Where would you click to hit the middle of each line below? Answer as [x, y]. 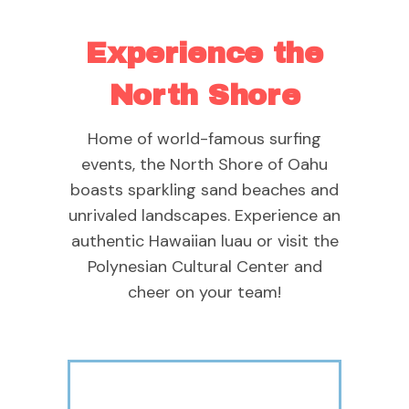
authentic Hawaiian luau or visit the [204, 241]
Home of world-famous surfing [204, 138]
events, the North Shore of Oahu [204, 164]
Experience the [204, 53]
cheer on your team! [204, 292]
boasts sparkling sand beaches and [204, 189]
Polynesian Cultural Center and [204, 266]
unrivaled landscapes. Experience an [204, 215]
